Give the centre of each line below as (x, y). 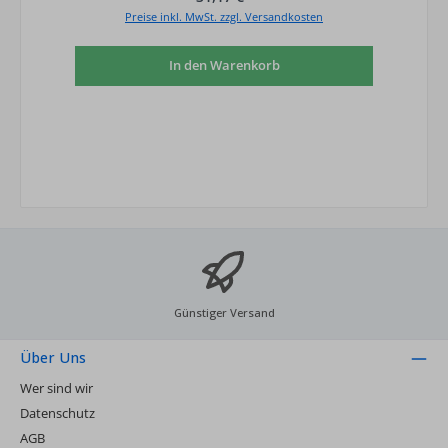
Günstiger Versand (224, 313)
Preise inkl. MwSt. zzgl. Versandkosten (224, 16)
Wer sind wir (56, 387)
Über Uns (53, 358)
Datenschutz (57, 412)
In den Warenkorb (224, 65)
